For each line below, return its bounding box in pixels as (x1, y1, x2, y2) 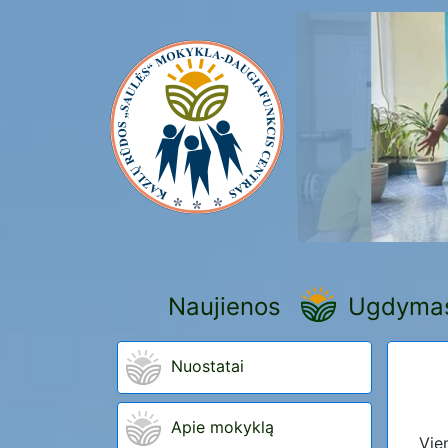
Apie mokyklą (171, 417, 274, 438)
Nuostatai (171, 356, 244, 377)
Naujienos (168, 291, 281, 321)
